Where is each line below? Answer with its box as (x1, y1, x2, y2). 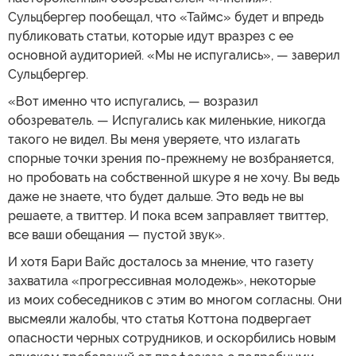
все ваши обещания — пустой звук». (8, 226, 225, 242)
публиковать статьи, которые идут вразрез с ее (8, 28, 293, 44)
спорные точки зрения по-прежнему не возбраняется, (8, 150, 334, 166)
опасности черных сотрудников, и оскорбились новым (8, 330, 336, 346)
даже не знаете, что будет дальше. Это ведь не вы (8, 188, 304, 204)
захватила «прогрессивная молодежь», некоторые (8, 273, 315, 288)
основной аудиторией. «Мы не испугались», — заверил (8, 47, 340, 63)
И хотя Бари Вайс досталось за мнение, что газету (8, 253, 314, 269)
